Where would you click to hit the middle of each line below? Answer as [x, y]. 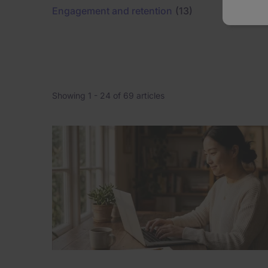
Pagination [84, 154]
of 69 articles [138, 95]
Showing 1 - [76, 95]
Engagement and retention [112, 11]
